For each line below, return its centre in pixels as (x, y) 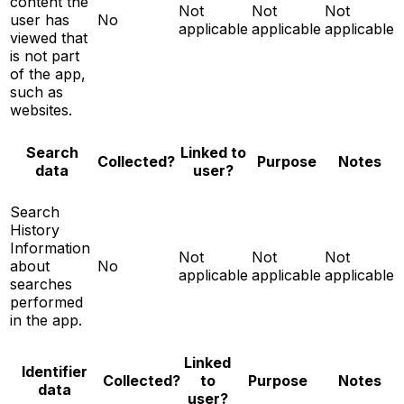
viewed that (49, 37)
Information (50, 248)
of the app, (48, 73)
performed (46, 302)
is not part (45, 55)
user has (40, 19)
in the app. (46, 320)
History (35, 230)
